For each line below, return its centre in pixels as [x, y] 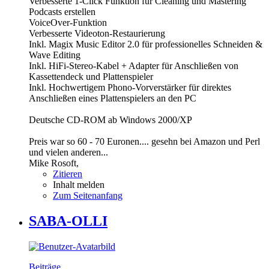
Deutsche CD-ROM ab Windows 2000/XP [110, 119]
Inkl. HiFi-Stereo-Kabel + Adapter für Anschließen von [134, 65]
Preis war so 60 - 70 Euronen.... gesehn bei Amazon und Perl [144, 141]
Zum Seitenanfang [88, 195]
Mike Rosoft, [54, 163]
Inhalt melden [79, 184]
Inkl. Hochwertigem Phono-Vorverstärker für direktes [130, 87]
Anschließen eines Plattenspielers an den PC [113, 98]
